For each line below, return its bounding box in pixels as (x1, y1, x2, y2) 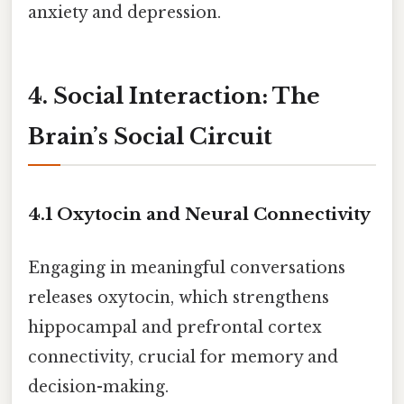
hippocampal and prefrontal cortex (28, 317, 322, 338)
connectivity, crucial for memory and (28, 347, 338, 368)
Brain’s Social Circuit (28, 124, 272, 151)
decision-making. (28, 377, 169, 398)
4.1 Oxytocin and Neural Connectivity (28, 204, 371, 225)
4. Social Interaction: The (28, 83, 320, 110)
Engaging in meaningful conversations (28, 258, 345, 279)
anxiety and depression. (28, 3, 221, 23)
